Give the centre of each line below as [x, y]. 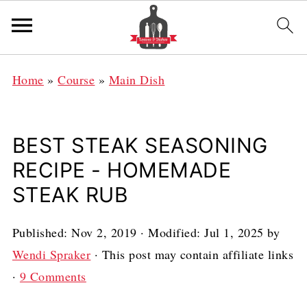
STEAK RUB [70, 195]
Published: [42, 232]
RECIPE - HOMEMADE [122, 170]
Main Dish [137, 79]
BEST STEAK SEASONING [140, 145]
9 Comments [53, 276]
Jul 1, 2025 [234, 232]
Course [76, 79]
